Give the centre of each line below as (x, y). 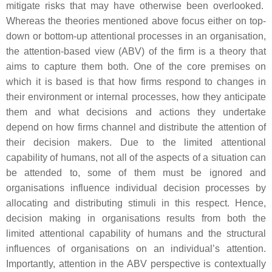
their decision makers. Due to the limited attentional (136, 142)
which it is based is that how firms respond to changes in (136, 82)
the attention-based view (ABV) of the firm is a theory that (136, 51)
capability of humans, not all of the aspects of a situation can (136, 158)
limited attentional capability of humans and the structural (136, 233)
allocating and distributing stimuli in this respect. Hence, (136, 203)
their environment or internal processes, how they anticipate (136, 97)
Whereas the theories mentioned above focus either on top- (136, 21)
